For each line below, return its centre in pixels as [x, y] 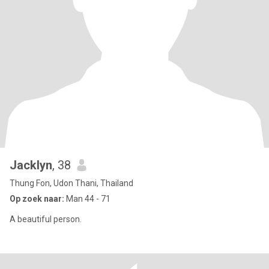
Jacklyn [31, 165]
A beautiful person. [46, 219]
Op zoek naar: [37, 199]
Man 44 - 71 [87, 199]
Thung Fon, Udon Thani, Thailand [71, 183]
